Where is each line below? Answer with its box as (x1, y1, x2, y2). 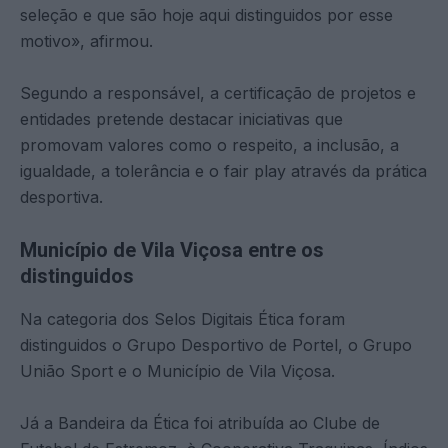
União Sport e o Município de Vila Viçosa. (20, 360, 335, 381)
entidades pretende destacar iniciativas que (20, 108, 343, 129)
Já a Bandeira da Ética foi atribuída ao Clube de (20, 412, 380, 433)
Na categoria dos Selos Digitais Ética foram (20, 308, 345, 329)
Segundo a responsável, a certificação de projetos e (20, 82, 416, 103)
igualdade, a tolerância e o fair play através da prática (20, 160, 427, 181)
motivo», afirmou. (20, 30, 153, 51)
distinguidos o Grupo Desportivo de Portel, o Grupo (20, 334, 412, 355)
